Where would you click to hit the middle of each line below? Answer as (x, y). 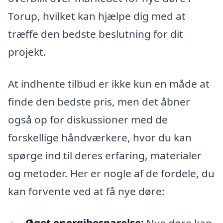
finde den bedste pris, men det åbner (99, 102)
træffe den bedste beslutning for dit (96, 34)
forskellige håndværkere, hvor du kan (100, 138)
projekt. (27, 52)
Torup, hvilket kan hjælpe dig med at (97, 16)
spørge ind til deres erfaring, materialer (105, 156)
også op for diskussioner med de (88, 120)
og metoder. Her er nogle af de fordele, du (111, 173)
